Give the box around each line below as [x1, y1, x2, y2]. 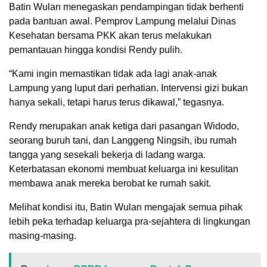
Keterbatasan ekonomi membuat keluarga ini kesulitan [9, 163, 238, 174]
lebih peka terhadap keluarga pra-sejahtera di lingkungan [9, 216, 250, 226]
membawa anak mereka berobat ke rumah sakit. [9, 178, 211, 188]
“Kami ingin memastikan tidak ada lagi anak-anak [9, 68, 217, 79]
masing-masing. [9, 230, 76, 241]
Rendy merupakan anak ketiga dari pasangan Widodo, [9, 120, 239, 131]
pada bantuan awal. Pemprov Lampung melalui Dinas [9, 15, 236, 26]
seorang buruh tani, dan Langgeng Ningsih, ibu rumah [9, 135, 237, 145]
